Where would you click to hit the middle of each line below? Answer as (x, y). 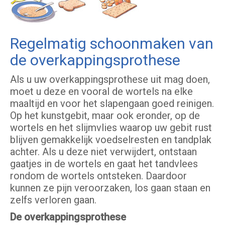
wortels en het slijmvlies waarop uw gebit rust (111, 128)
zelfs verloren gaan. (53, 200)
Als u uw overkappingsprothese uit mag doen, (110, 80)
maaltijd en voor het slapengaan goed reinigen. (112, 104)
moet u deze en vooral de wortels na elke (101, 92)
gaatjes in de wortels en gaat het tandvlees (104, 164)
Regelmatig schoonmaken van (112, 44)
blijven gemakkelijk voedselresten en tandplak (111, 140)
